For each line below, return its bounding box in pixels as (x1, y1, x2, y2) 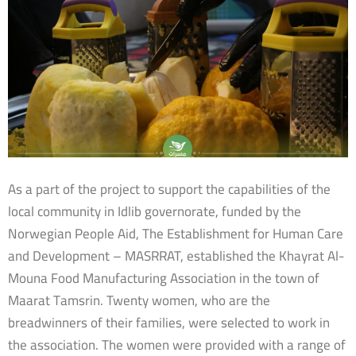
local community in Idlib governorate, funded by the (8, 198, 301, 224)
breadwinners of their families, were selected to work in (8, 309, 330, 335)
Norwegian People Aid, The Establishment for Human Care (8, 220, 343, 246)
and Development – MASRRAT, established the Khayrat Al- (8, 242, 344, 269)
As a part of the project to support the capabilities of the (8, 176, 331, 202)
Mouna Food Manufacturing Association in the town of (8, 265, 319, 291)
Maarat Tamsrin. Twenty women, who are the (8, 287, 270, 313)
